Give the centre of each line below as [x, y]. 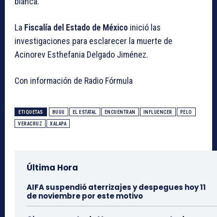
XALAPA [58, 124]
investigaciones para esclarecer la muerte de [93, 41]
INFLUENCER [158, 112]
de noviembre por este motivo [85, 196]
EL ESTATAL [85, 112]
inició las [144, 27]
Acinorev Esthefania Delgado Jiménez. [81, 54]
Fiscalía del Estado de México [76, 27]
